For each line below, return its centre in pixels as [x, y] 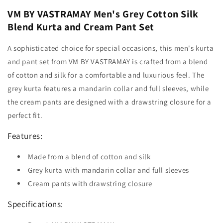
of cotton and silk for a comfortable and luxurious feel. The [106, 75]
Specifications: [35, 204]
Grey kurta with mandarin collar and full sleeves [109, 170]
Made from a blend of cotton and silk [89, 157]
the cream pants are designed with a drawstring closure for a [110, 102]
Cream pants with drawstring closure [90, 184]
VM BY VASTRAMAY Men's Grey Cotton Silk [103, 14]
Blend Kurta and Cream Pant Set [81, 27]
